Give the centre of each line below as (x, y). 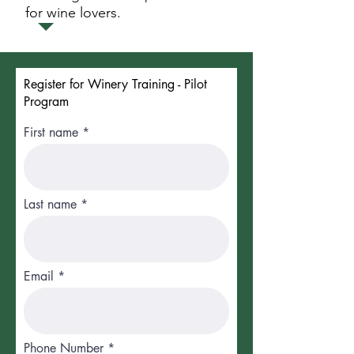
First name (51, 132)
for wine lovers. (73, 13)
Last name (50, 204)
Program (46, 102)
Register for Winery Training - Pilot (115, 84)
